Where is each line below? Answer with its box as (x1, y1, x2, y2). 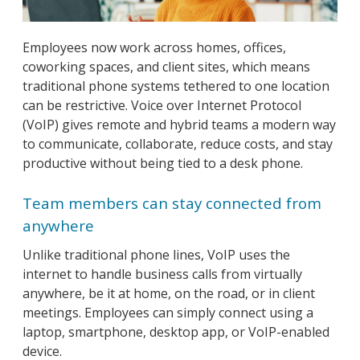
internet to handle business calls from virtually (22, 264, 302, 283)
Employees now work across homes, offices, (22, 38, 286, 56)
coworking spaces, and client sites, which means (22, 57, 310, 76)
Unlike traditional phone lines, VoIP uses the (22, 245, 290, 264)
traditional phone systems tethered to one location (22, 76, 329, 95)
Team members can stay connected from (22, 192, 321, 213)
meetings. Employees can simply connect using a (22, 303, 313, 321)
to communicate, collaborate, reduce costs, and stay (22, 134, 333, 153)
